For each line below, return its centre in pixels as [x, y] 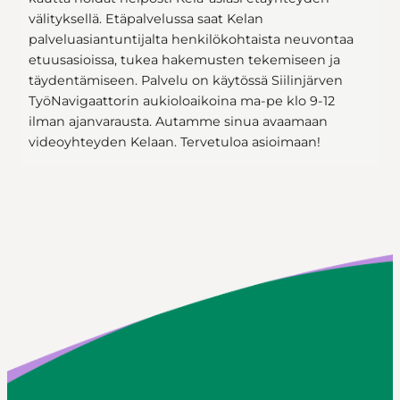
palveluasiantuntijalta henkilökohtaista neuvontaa [191, 40]
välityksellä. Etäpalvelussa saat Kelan [146, 19]
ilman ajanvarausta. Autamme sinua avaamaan [178, 122]
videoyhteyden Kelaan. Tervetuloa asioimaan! [175, 142]
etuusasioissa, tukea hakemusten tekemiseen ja [184, 60]
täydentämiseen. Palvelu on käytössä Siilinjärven [186, 81]
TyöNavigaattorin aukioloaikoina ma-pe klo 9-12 [182, 101]
